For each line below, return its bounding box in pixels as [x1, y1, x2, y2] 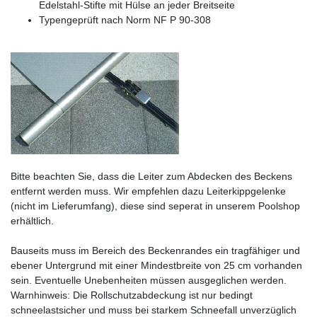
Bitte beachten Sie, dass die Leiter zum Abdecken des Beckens [11, 171, 292, 183]
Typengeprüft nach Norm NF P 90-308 [39, 14, 211, 26]
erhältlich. [11, 215, 54, 227]
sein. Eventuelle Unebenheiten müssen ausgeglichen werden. [11, 275, 287, 287]
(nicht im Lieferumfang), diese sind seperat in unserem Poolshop [11, 200, 300, 212]
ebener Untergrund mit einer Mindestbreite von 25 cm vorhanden [11, 260, 302, 272]
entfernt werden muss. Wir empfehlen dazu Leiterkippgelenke [11, 185, 286, 197]
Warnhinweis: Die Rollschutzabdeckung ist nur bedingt [11, 289, 253, 301]
